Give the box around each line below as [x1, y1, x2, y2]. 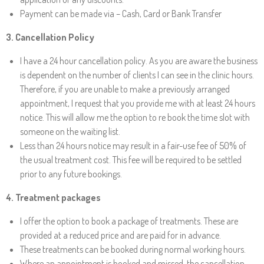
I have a [20, 55, 49, 67]
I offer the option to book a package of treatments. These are [20, 215, 238, 227]
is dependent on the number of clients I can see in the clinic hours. [20, 69, 254, 81]
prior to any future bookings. [20, 168, 122, 180]
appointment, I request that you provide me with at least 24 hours [20, 97, 255, 109]
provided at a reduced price [20, 229, 120, 241]
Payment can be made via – [20, 8, 122, 19]
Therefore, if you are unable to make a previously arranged [20, 83, 230, 95]
